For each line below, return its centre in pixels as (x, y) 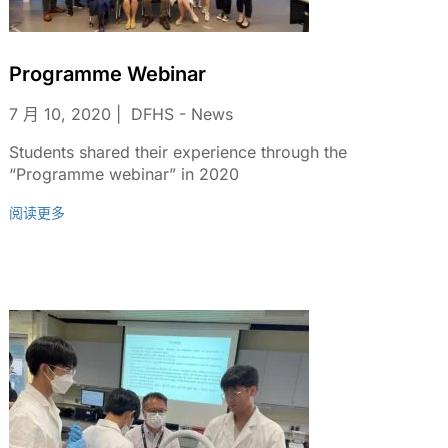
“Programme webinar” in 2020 (124, 174)
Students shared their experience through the (178, 152)
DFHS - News (182, 114)
